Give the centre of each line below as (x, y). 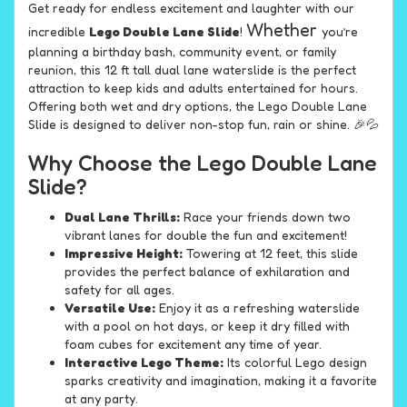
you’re (340, 32)
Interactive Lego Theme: (144, 362)
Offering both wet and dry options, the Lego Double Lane (198, 106)
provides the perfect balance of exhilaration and (207, 272)
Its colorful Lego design (295, 362)
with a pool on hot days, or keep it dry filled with (207, 326)
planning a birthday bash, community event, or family (182, 52)
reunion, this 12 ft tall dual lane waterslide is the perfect (192, 70)
